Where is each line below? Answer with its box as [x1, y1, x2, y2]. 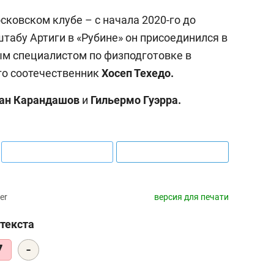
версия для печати [154, 191, 229, 202]
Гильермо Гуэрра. [88, 93, 181, 106]
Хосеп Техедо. [102, 66, 174, 80]
